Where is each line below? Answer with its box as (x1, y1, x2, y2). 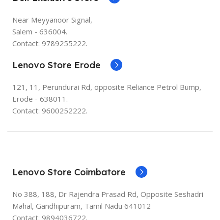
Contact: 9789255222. (12, 38, 87, 48)
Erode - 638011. (12, 93, 68, 104)
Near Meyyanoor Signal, (12, 14, 92, 25)
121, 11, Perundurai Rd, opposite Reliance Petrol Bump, (12, 82, 201, 92)
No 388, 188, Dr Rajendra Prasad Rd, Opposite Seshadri (12, 189, 203, 199)
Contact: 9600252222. (12, 105, 87, 115)
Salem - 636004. (12, 26, 67, 36)
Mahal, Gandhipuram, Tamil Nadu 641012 (12, 200, 151, 211)
